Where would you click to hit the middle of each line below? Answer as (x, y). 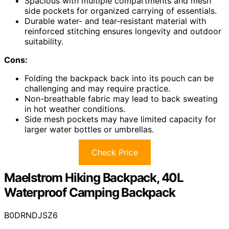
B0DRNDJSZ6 (31, 215)
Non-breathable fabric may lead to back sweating (121, 99)
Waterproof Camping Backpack (90, 193)
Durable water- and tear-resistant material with (115, 21)
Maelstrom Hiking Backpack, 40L (94, 178)
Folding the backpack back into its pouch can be (119, 78)
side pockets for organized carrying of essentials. (121, 11)
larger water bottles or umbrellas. (89, 130)
